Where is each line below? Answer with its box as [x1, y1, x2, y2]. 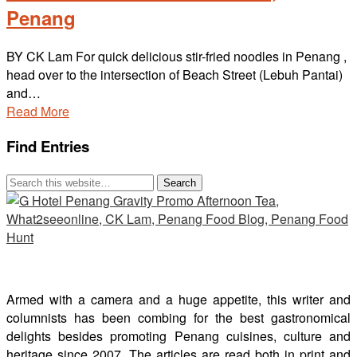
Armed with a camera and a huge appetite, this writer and [6, 289, 351, 308]
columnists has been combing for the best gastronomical [6, 308, 351, 327]
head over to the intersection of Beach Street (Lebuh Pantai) [6, 65, 343, 84]
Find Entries [6, 135, 89, 157]
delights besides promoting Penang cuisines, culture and [6, 326, 351, 345]
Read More [6, 102, 69, 121]
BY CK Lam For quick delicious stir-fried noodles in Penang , [6, 47, 347, 66]
